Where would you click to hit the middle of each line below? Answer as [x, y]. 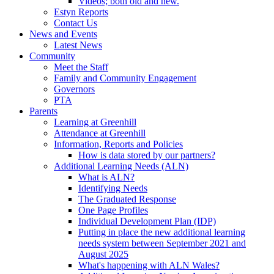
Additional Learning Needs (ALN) [121, 166]
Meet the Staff [81, 67]
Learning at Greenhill [95, 122]
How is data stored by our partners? [147, 155]
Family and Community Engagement [125, 78]
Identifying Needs [113, 188]
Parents [43, 111]
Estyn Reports [81, 12]
